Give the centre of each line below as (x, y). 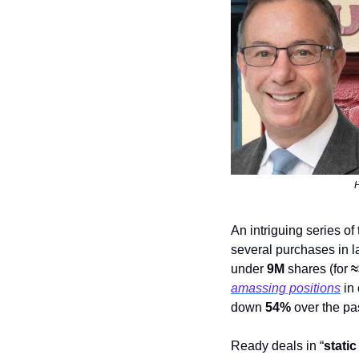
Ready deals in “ (277, 346)
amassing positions (286, 288)
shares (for (318, 269)
